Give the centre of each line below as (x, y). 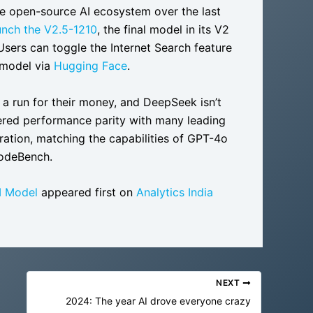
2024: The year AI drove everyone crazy (158, 301)
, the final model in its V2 (163, 30)
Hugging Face (90, 66)
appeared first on (87, 192)
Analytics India (175, 192)
